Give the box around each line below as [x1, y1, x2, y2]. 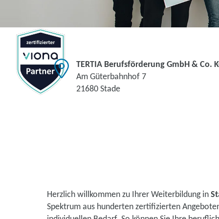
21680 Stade [76, 85, 120, 94]
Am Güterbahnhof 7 [76, 72, 146, 82]
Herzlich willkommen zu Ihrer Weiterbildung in [47, 190, 211, 199]
